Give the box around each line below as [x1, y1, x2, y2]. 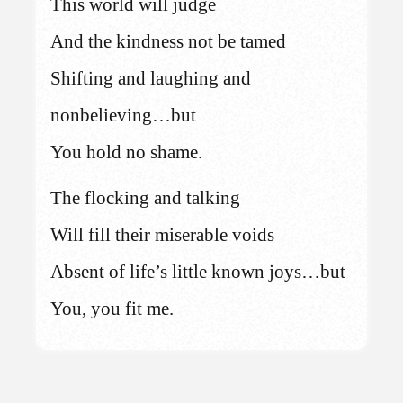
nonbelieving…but [50, 104, 197, 125]
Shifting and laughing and [50, 67, 252, 88]
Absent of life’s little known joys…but [50, 261, 346, 282]
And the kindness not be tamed [50, 31, 287, 51]
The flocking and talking [50, 187, 241, 208]
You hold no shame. [50, 141, 203, 162]
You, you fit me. [50, 298, 175, 318]
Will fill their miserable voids [50, 224, 275, 245]
